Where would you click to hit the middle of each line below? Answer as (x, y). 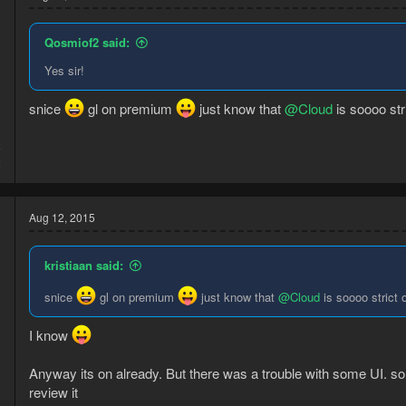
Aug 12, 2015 (62, 217)
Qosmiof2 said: (87, 43)
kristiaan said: (84, 266)
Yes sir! (64, 71)
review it (53, 391)
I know (50, 334)
